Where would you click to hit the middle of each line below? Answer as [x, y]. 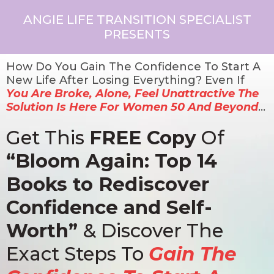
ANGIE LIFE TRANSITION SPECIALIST [137, 20]
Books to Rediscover [108, 184]
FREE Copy [143, 138]
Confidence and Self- [109, 207]
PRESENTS [137, 34]
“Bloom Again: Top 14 [112, 161]
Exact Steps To [77, 254]
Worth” [45, 231]
